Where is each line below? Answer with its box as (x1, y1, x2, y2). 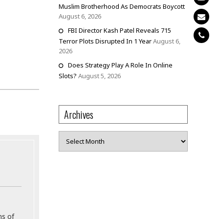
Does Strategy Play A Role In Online (67, 61, 173, 69)
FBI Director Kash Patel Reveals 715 (67, 26, 171, 35)
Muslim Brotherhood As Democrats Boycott (58, 2, 185, 11)
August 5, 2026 (78, 71, 121, 80)
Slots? (58, 71, 77, 80)
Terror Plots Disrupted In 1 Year (58, 37, 152, 45)
